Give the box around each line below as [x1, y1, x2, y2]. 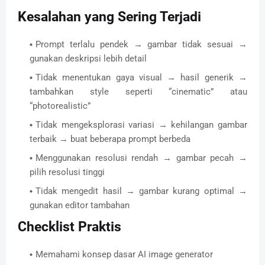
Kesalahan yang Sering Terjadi [18, 8, 201, 25]
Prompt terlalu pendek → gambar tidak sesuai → [35, 38, 247, 50]
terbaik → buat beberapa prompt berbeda [30, 133, 190, 144]
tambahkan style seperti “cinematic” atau [30, 86, 247, 97]
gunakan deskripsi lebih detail [30, 53, 147, 64]
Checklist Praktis [18, 218, 121, 235]
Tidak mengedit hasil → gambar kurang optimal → [35, 185, 247, 196]
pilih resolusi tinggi [30, 166, 105, 177]
